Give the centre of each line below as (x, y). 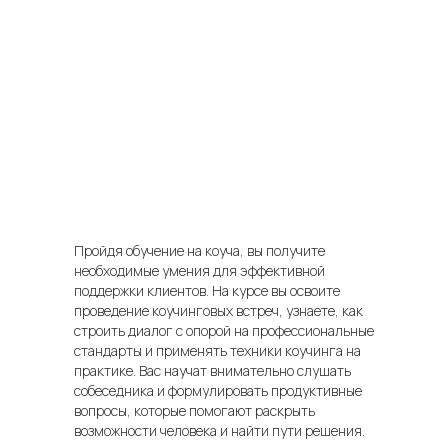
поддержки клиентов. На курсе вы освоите (207, 291)
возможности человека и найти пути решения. (219, 431)
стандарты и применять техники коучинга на (217, 351)
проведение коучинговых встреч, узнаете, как (218, 311)
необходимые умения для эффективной (199, 271)
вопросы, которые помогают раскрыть (194, 411)
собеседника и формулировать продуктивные (218, 391)
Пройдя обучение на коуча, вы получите (199, 251)
